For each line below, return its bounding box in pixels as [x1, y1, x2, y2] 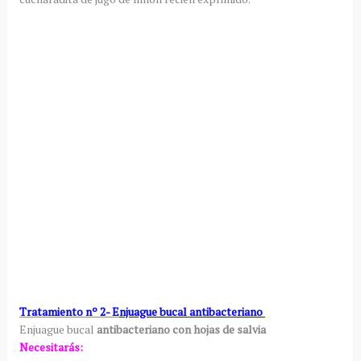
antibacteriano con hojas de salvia [96, 321, 266, 337]
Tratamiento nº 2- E [19, 303, 119, 319]
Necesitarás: [19, 338, 83, 355]
